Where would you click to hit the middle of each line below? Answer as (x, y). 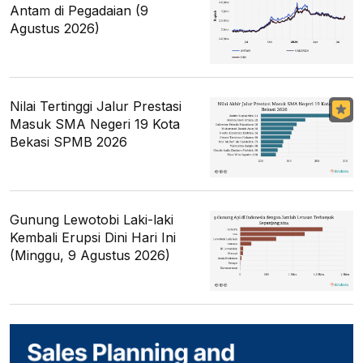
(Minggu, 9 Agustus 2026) (90, 256)
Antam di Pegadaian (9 (79, 10)
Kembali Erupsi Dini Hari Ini (93, 238)
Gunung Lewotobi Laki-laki (92, 220)
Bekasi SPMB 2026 (68, 142)
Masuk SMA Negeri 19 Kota (95, 124)
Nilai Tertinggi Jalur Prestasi (96, 107)
